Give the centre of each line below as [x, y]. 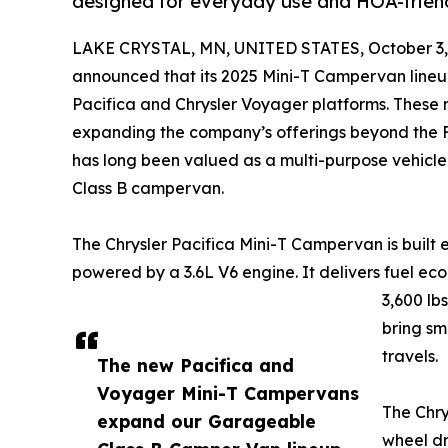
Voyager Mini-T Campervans [228, 393]
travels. [410, 356]
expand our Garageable [206, 421]
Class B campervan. [148, 188]
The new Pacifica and [195, 365]
